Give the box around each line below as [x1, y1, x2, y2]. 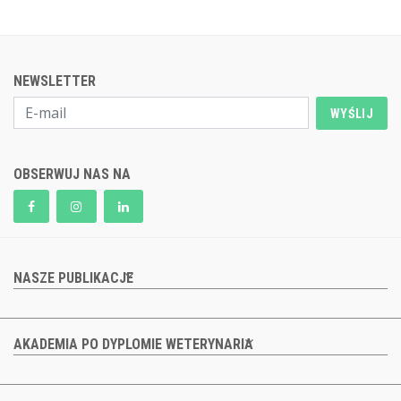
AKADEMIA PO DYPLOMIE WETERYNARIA [13, 336, 253, 354]
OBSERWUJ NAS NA [13, 166, 131, 183]
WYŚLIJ [330, 106, 373, 121]
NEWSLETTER [13, 73, 96, 90]
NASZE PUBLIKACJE [13, 269, 133, 287]
